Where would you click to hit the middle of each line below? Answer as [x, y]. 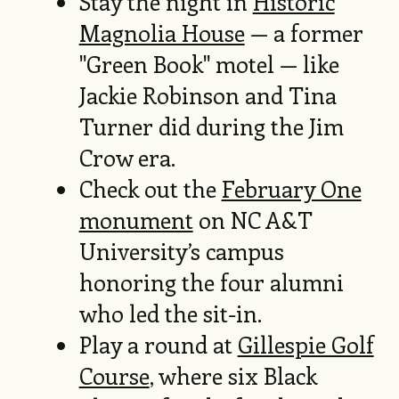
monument [136, 220]
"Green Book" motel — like [209, 64]
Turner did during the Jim [211, 126]
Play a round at [158, 344]
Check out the [150, 188]
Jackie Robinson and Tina [208, 95]
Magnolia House [162, 33]
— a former [304, 33]
